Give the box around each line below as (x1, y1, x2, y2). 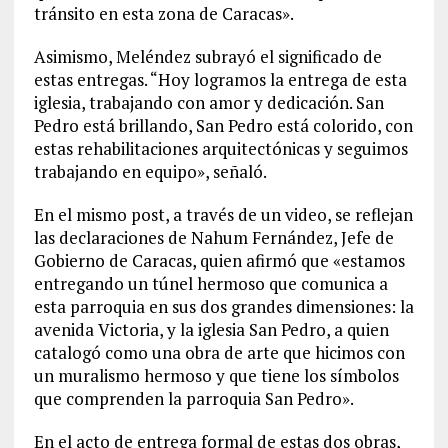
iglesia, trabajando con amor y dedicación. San (33, 91, 384, 115)
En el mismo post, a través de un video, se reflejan (33, 203, 413, 227)
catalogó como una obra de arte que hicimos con (33, 341, 405, 365)
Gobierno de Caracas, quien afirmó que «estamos (33, 249, 405, 273)
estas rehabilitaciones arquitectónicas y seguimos (33, 137, 408, 161)
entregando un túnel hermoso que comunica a (33, 272, 388, 296)
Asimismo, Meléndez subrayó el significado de (33, 45, 382, 69)
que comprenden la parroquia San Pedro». (33, 387, 354, 411)
